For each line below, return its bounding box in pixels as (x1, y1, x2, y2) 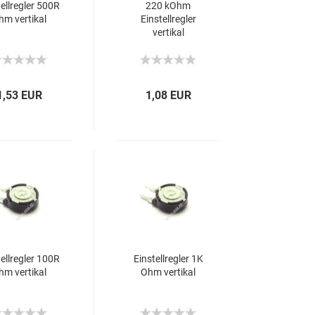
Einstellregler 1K (133, 253, 203, 264)
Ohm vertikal (141, 266, 196, 278)
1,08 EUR (146, 89, 192, 102)
